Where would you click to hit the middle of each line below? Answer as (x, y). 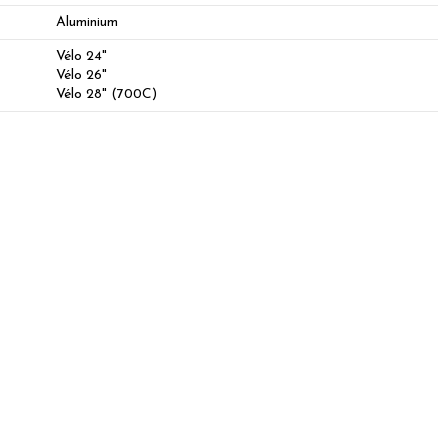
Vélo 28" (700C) (106, 94)
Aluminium (87, 22)
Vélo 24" (81, 56)
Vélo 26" (81, 75)
